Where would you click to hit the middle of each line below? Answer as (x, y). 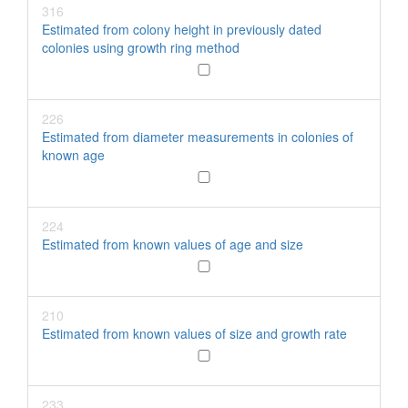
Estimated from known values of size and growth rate (194, 333)
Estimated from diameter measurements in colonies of (198, 137)
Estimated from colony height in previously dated (182, 29)
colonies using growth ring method (141, 47)
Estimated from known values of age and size (173, 244)
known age (73, 155)
